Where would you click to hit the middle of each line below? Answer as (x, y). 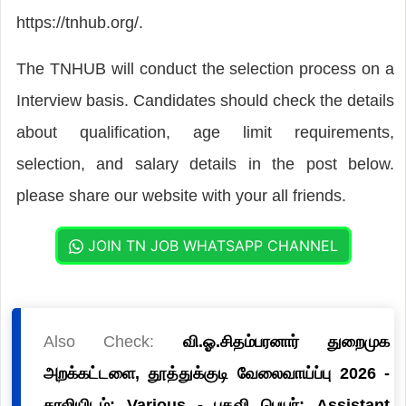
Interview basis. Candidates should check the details (205, 100)
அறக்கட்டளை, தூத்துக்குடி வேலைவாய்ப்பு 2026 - (217, 373)
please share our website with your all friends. (181, 195)
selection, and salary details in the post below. (205, 164)
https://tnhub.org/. (79, 22)
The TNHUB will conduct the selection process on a (205, 68)
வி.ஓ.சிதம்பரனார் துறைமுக (286, 341)
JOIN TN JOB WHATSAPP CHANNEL (210, 245)
